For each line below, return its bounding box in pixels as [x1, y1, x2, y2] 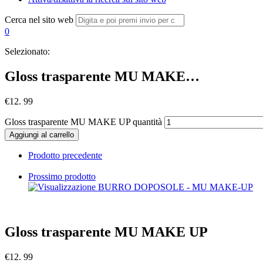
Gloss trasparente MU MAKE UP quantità [5, 116, 162, 127]
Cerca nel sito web [5, 15, 73, 25]
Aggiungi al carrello [9, 130, 74, 139]
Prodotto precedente [28, 150, 102, 160]
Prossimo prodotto [28, 171, 96, 181]
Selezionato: [5, 46, 50, 56]
